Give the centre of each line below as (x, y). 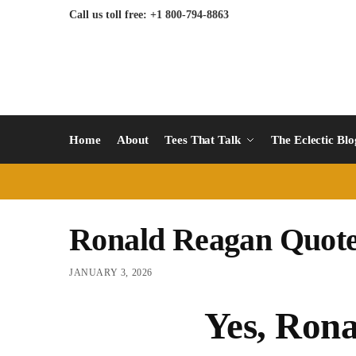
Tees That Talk (203, 140)
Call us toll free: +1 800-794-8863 (149, 15)
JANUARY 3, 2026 (111, 273)
